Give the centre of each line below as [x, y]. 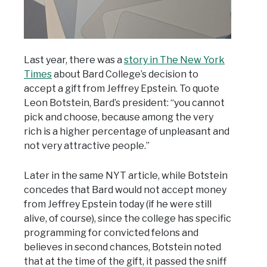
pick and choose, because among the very [119, 117]
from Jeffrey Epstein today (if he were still [118, 204]
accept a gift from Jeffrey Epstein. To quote [122, 88]
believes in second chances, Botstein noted [122, 247]
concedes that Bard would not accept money [125, 190]
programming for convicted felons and [111, 232]
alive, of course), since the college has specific [128, 218]
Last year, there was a [74, 60]
